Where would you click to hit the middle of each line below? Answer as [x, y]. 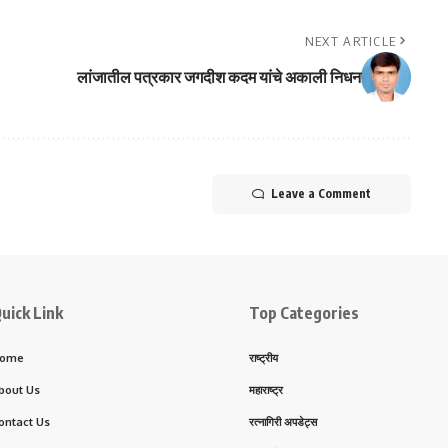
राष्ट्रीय [263, 358]
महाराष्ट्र [266, 390]
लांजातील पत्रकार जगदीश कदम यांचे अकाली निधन [218, 77]
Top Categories [304, 313]
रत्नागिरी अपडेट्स [283, 422]
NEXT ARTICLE [350, 41]
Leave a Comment [320, 194]
